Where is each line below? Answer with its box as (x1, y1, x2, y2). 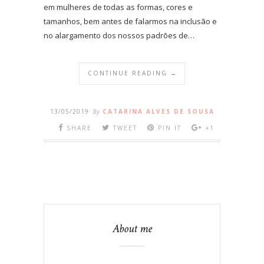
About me (112, 220, 152, 236)
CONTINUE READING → (88, 68, 177, 77)
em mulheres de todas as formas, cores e (44, 1, 193, 12)
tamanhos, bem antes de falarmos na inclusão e (44, 15, 217, 27)
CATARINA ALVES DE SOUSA (102, 107, 214, 115)
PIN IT (157, 123, 181, 132)
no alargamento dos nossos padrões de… (44, 29, 194, 41)
